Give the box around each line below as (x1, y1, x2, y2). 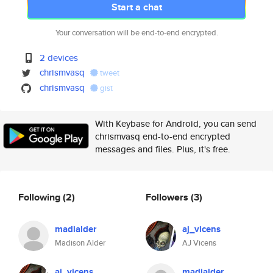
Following (18, 190, 63, 204)
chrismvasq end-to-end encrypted (95, 130, 230, 143)
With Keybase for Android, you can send (95, 117, 257, 130)
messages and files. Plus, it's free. (95, 143, 230, 155)
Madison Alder (55, 237, 105, 249)
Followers (146, 190, 191, 204)
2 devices (40, 51, 79, 64)
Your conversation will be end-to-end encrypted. (55, 27, 218, 38)
